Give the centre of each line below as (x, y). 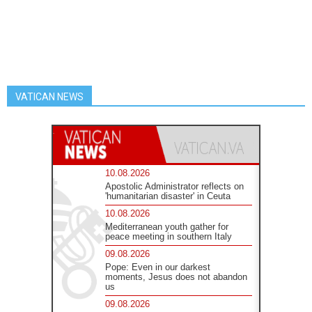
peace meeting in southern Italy (169, 236)
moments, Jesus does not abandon (177, 276)
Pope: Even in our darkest (158, 267)
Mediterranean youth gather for (167, 226)
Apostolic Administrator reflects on (175, 186)
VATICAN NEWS (49, 96)
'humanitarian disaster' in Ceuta (168, 196)
